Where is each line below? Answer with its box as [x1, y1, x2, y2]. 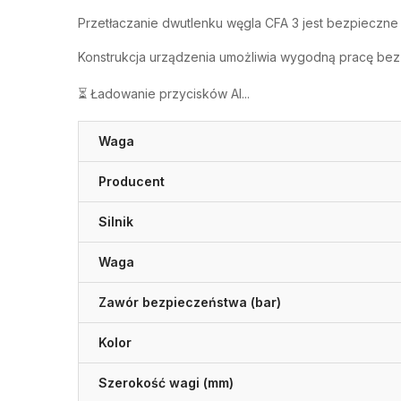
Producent [98, 173, 165, 189]
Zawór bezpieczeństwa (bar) [98, 294, 281, 310]
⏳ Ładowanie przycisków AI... [78, 85, 250, 101]
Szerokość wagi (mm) [98, 374, 234, 390]
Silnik [98, 213, 133, 229]
